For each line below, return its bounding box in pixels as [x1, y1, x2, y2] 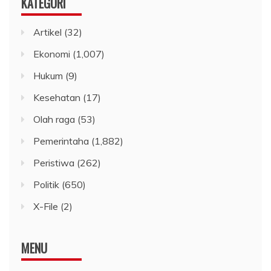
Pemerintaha [33, 135, 89, 148]
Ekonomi [33, 48, 70, 60]
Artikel [33, 26, 62, 39]
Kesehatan [33, 91, 80, 104]
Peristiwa [33, 157, 74, 169]
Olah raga [33, 113, 75, 126]
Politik [33, 178, 59, 191]
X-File [33, 200, 58, 213]
